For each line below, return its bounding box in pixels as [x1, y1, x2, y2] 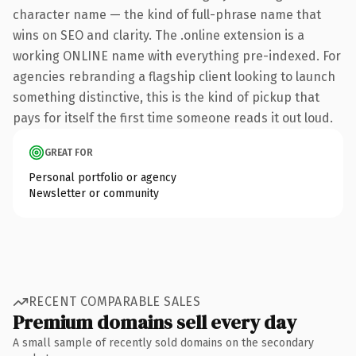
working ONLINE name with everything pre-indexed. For [13, 48, 341, 64]
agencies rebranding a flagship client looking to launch [13, 68, 335, 84]
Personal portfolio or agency [29, 170, 176, 184]
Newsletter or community [29, 186, 159, 200]
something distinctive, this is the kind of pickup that [13, 89, 319, 105]
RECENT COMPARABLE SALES [29, 294, 201, 309]
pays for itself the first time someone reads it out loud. [13, 110, 333, 126]
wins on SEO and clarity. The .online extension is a [13, 27, 304, 43]
